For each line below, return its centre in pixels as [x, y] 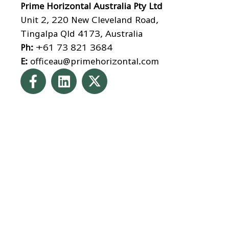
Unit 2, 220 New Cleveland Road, [89, 20]
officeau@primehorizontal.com [95, 61]
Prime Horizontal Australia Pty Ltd [91, 6]
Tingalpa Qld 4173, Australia [82, 34]
